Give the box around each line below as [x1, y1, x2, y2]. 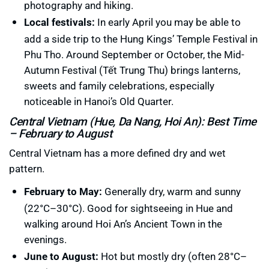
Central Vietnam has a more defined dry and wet [9, 146, 226, 160]
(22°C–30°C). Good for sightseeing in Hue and [24, 201, 233, 216]
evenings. [24, 232, 67, 247]
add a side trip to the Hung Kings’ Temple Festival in [24, 32, 258, 46]
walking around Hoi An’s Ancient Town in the [24, 217, 222, 231]
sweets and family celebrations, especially [24, 79, 214, 93]
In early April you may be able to [95, 15, 241, 29]
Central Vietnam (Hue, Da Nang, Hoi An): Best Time [9, 113, 256, 129]
